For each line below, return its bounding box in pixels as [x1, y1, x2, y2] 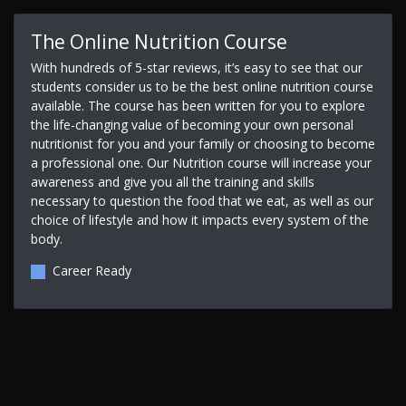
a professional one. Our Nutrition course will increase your [30, 153, 372, 171]
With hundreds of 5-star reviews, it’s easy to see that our [30, 58, 362, 76]
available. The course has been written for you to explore [30, 96, 365, 114]
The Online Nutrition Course [30, 28, 287, 54]
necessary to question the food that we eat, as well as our [30, 191, 373, 209]
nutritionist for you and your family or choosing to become [30, 134, 375, 152]
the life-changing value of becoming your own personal [30, 115, 353, 133]
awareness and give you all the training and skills [30, 172, 314, 190]
